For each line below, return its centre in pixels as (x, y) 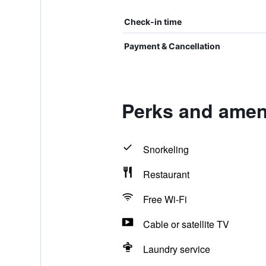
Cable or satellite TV (186, 224)
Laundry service (176, 249)
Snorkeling (166, 149)
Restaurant (166, 174)
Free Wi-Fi (165, 199)
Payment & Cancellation (172, 46)
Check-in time (153, 22)
